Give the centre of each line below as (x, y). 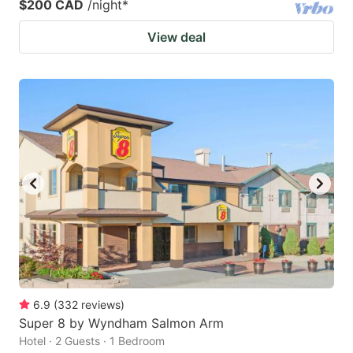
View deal (176, 37)
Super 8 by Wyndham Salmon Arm (121, 323)
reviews (101, 305)
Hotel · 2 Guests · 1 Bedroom (92, 341)
